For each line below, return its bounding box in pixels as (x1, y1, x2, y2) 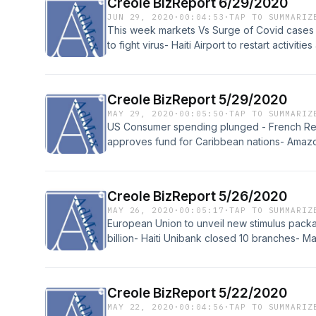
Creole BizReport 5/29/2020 (107, 92, 287, 108)
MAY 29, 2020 (107, 109, 174, 119)
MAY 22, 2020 (107, 302, 174, 312)
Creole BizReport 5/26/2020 (107, 188, 287, 205)
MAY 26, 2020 (107, 205, 174, 215)
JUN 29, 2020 (107, 12, 174, 22)
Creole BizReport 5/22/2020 (107, 285, 287, 301)
